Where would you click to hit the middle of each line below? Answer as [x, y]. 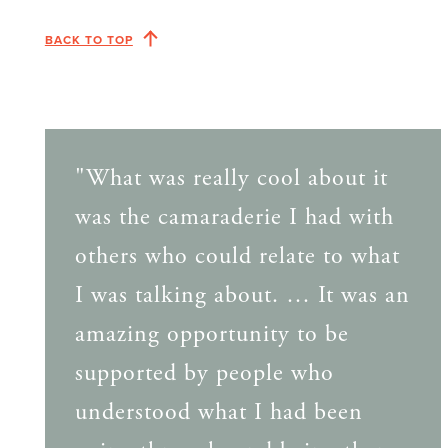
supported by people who [204, 373]
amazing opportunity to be [211, 334]
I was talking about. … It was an [242, 295]
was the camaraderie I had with [234, 217]
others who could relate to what [237, 256]
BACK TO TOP [88, 40]
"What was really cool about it [231, 178]
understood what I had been [218, 412]
